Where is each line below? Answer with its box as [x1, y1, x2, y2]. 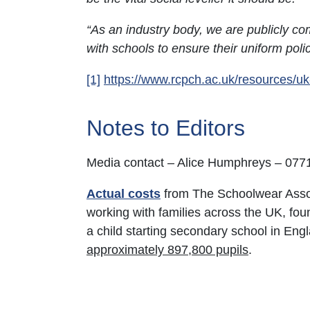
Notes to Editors [86, 116, 245, 140]
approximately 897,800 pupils [86, 243, 248, 257]
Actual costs [86, 187, 161, 201]
